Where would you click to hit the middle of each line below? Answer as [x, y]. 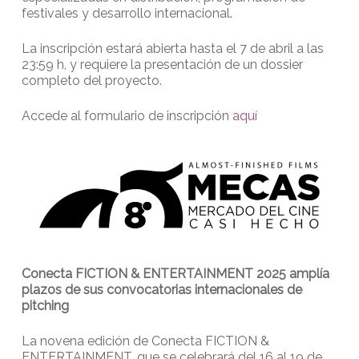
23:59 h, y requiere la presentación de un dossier [162, 65]
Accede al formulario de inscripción [127, 116]
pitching [45, 305]
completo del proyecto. [91, 81]
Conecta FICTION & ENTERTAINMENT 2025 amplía [175, 273]
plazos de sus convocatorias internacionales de [161, 289]
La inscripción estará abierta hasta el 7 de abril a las [172, 49]
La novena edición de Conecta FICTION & [145, 341]
